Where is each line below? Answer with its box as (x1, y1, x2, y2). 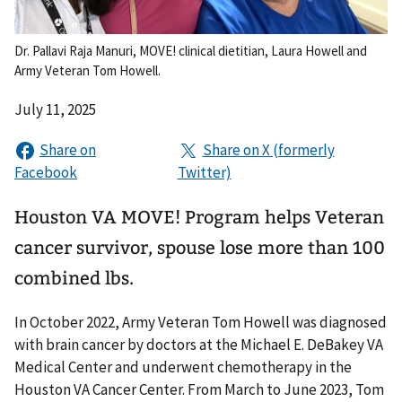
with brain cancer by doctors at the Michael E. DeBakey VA (14, 334, 383, 354)
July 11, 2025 (14, 99, 96, 119)
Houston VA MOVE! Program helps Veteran (14, 205, 384, 228)
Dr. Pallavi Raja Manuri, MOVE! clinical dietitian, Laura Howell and (14, 41, 367, 59)
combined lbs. (14, 267, 134, 289)
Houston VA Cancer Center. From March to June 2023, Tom (14, 379, 384, 399)
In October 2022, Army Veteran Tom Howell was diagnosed (14, 311, 387, 332)
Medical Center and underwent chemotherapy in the (14, 356, 352, 377)
